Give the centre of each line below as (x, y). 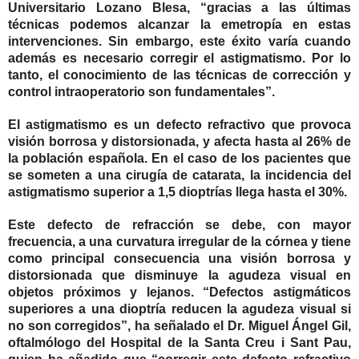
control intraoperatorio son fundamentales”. (141, 91)
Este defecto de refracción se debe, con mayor (179, 224)
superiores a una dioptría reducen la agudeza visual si (179, 309)
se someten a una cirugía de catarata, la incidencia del (179, 175)
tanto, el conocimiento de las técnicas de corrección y (179, 75)
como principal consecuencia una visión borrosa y (179, 258)
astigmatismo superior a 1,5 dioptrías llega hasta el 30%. (179, 192)
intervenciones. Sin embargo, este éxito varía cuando (179, 41)
